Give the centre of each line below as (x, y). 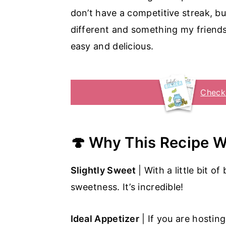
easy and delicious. (112, 46)
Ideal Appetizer (105, 218)
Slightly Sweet (104, 170)
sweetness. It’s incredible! (127, 187)
